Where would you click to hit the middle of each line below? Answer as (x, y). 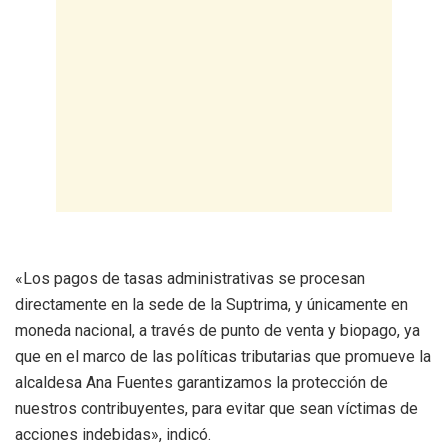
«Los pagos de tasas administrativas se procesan (190, 278)
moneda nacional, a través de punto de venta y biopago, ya (217, 330)
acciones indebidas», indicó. (113, 434)
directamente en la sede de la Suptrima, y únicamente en (211, 304)
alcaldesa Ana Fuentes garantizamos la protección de (201, 382)
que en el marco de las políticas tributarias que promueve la (223, 356)
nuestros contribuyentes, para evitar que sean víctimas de (216, 408)
